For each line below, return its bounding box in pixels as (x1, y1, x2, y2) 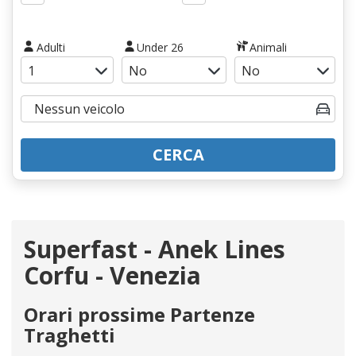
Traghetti (24, 321, 115, 348)
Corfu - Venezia (24, 258, 201, 292)
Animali (250, 39, 288, 55)
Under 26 (137, 39, 184, 55)
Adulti (36, 39, 65, 55)
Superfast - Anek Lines (24, 232, 285, 265)
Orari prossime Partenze (24, 300, 255, 327)
